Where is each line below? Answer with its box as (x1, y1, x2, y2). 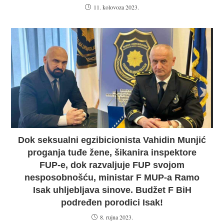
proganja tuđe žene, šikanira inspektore (27, 147, 196, 157)
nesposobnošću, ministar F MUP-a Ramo (24, 172, 199, 182)
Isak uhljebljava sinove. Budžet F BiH (32, 185, 191, 195)
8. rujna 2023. (99, 213, 133, 221)
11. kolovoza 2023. (93, 3, 139, 11)
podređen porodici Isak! (61, 197, 163, 207)
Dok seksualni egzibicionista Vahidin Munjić (18, 135, 206, 145)
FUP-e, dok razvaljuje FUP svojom (39, 160, 184, 170)
